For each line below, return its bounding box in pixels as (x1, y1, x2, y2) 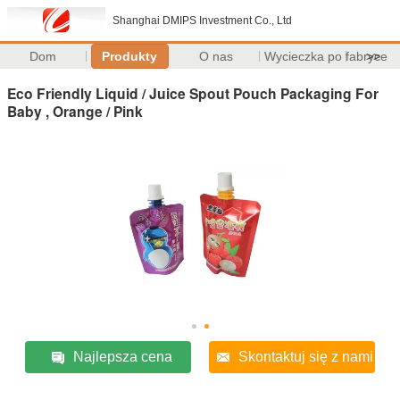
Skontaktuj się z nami (238, 348, 374, 364)
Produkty (102, 49, 158, 63)
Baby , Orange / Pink (7, 100, 143, 121)
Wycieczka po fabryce (263, 49, 387, 63)
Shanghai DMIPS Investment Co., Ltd (112, 14, 292, 27)
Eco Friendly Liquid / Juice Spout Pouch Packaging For (7, 82, 379, 104)
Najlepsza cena (72, 348, 172, 364)
